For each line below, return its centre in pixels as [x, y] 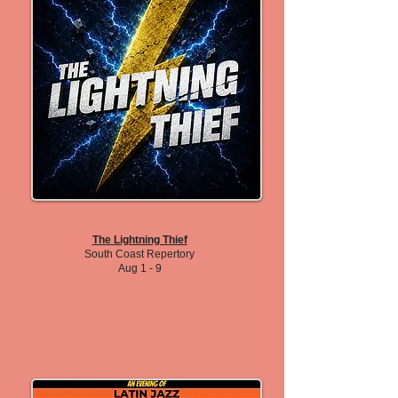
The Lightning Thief [139, 240]
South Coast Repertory [139, 254]
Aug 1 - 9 [139, 268]
